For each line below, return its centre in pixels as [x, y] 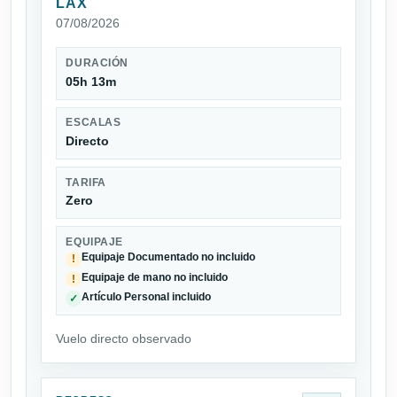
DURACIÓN [97, 63]
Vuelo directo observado [124, 339]
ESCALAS [93, 123]
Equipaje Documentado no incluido [169, 257]
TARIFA [86, 182]
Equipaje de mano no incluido [155, 277]
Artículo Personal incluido [147, 297]
